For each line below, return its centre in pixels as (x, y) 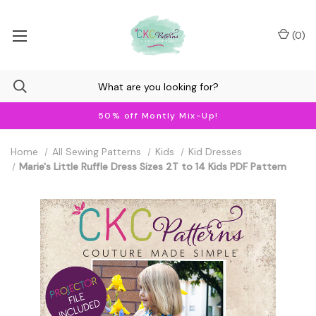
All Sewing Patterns (96, 152)
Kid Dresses (215, 152)
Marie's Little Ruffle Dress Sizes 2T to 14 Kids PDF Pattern (153, 166)
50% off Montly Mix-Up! (158, 116)
